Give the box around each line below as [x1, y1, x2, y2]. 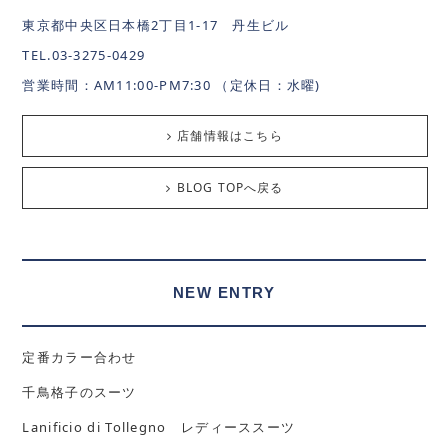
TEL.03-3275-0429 [22, 46, 146, 65]
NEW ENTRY [172, 284, 276, 302]
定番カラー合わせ [22, 348, 137, 367]
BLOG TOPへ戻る [176, 179, 284, 197]
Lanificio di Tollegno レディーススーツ [22, 418, 296, 437]
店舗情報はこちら [177, 127, 283, 145]
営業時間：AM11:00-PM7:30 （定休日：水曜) [22, 76, 321, 95]
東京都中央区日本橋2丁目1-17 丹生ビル [22, 16, 290, 35]
